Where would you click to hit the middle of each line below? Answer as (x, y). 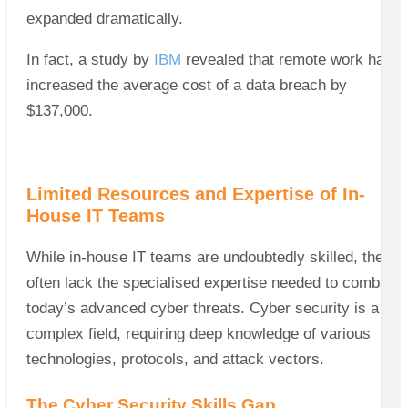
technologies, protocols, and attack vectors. (175, 360)
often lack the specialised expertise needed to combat (209, 283)
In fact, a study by (90, 60)
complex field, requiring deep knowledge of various (198, 334)
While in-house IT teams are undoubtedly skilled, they (209, 258)
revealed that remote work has (286, 60)
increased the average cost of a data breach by (186, 86)
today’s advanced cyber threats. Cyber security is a (202, 309)
